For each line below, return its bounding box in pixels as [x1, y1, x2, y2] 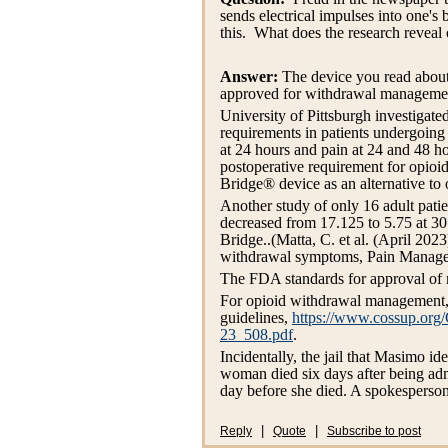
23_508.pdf [220, 326, 293, 344]
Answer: [220, 68, 278, 85]
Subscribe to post [327, 424, 421, 439]
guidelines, [220, 309, 292, 327]
